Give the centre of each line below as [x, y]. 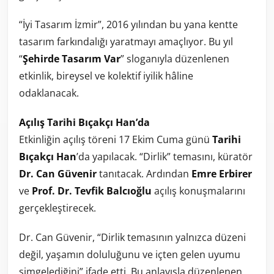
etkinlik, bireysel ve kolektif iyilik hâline [106, 76]
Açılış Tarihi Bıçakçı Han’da [84, 122]
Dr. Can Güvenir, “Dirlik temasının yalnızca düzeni [132, 237]
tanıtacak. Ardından [144, 173]
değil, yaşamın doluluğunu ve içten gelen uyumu [130, 254]
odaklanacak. [49, 93]
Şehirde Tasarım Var [72, 58]
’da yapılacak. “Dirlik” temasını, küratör [165, 156]
